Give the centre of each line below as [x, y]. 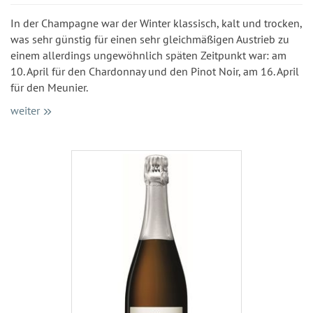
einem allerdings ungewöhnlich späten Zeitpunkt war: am [148, 55]
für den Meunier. [49, 87]
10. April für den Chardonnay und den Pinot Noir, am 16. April [155, 71]
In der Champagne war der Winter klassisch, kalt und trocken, [156, 23]
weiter [25, 110]
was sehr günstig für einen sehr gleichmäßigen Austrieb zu [150, 39]
